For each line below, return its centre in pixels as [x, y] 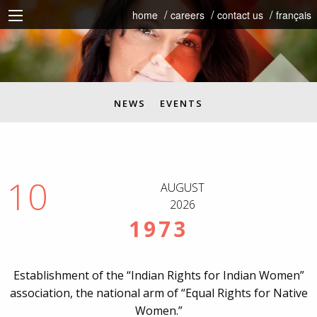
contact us [240, 15]
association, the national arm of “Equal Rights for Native [158, 293]
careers [188, 15]
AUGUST [183, 188]
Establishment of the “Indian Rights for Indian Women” [158, 276]
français [294, 15]
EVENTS [181, 104]
